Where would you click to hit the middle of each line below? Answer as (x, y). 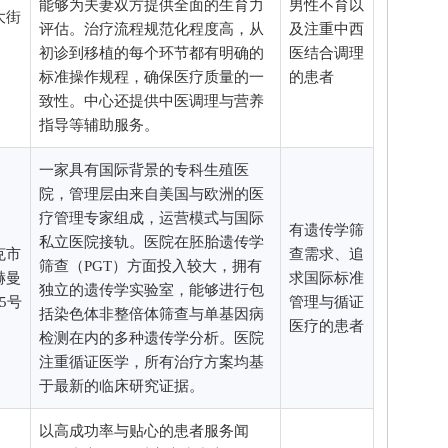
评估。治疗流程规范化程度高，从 (151, 28)
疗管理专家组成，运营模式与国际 (151, 217)
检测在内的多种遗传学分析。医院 (151, 337)
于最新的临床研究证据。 (121, 385)
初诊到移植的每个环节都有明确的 (151, 52)
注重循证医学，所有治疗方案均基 (151, 361)
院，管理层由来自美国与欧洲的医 (151, 193)
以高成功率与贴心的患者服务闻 (144, 430)
